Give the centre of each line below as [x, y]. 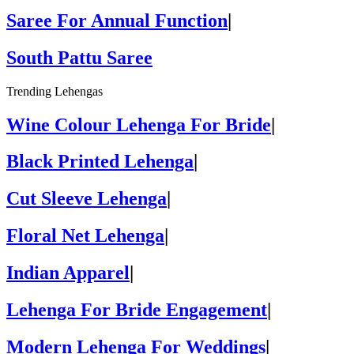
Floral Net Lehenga [85, 236]
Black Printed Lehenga [100, 162]
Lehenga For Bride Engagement [137, 310]
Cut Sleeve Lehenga [87, 199]
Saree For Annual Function [117, 20]
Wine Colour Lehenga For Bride [139, 124]
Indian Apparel [68, 273]
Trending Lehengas [55, 91]
